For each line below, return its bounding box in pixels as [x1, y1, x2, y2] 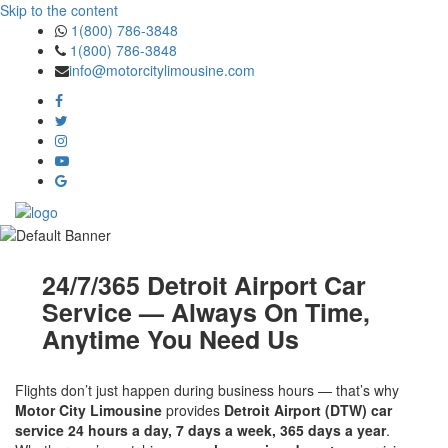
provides [162, 399, 224, 420]
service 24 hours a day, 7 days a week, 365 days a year [15, 419, 386, 440]
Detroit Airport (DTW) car [224, 399, 392, 420]
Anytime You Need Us [42, 320, 299, 357]
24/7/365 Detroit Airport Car [42, 266, 366, 303]
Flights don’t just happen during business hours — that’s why [15, 379, 399, 400]
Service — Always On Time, [42, 293, 370, 330]
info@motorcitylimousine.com [69, 60, 255, 80]
